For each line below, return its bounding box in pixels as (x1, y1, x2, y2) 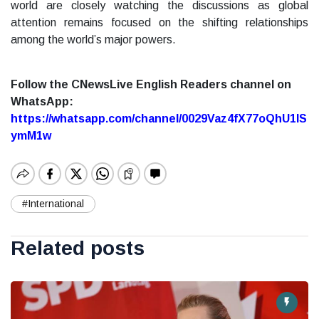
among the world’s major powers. (11, 33, 176, 46)
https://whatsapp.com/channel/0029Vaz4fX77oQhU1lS (11, 113, 307, 125)
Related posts (11, 237, 145, 260)
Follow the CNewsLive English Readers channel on (11, 78, 291, 91)
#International (22, 198, 84, 210)
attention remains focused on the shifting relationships (11, 16, 308, 29)
